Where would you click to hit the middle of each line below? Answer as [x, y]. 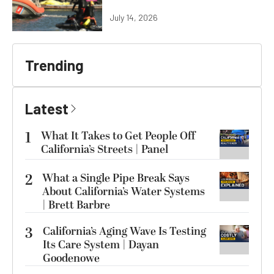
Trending [54, 65]
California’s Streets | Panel [105, 149]
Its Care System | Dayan [101, 245]
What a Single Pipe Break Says [116, 178]
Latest [47, 108]
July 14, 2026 [134, 17]
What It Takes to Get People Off [118, 136]
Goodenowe [71, 258]
